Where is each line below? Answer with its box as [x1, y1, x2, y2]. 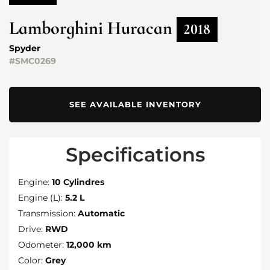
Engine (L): [18, 192, 63, 203]
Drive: [18, 223, 43, 234]
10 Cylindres [52, 176, 104, 187]
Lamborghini [9, 16, 103, 39]
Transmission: [18, 207, 75, 219]
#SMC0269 [9, 55, 56, 66]
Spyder [9, 42, 40, 54]
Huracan [107, 16, 172, 39]
